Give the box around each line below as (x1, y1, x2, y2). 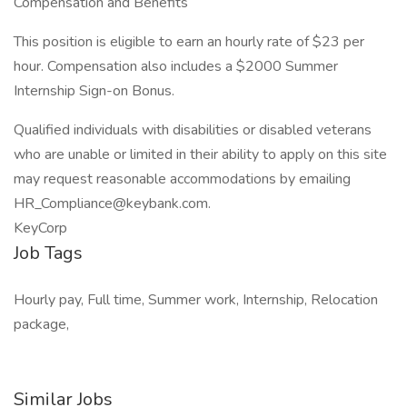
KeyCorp (14, 218, 67, 238)
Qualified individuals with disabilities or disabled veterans (14, 120, 372, 140)
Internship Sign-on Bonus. (14, 81, 174, 101)
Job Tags (14, 241, 83, 265)
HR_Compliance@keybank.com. (14, 194, 211, 213)
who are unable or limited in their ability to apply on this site (14, 144, 387, 164)
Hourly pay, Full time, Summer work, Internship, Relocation (14, 290, 378, 310)
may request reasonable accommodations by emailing (14, 169, 351, 189)
